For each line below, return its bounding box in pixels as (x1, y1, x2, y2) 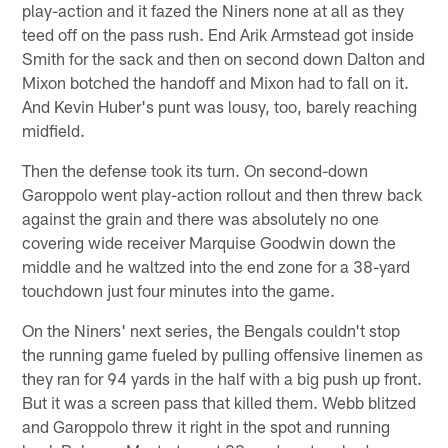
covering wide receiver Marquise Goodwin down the (22, 232, 397, 253)
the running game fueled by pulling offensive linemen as (22, 344, 424, 365)
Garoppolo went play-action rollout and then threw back (22, 184, 423, 205)
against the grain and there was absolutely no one (22, 208, 380, 229)
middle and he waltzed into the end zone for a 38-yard (22, 256, 411, 277)
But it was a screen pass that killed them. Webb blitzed (22, 392, 417, 413)
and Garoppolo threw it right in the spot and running (22, 416, 391, 437)
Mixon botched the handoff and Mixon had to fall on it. (22, 72, 410, 93)
